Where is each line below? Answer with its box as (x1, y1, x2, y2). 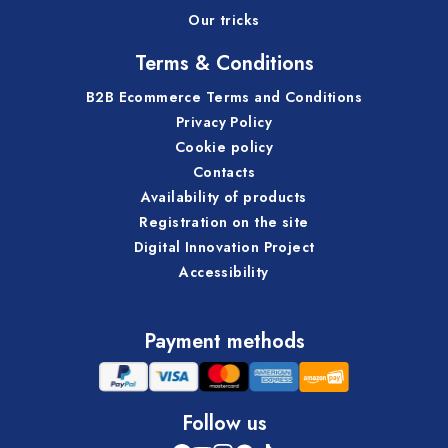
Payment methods (143, 326, 305, 356)
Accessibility (179, 261, 269, 282)
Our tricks (188, 9, 260, 30)
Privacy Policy (176, 111, 272, 132)
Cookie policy (174, 136, 274, 157)
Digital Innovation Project (133, 236, 315, 257)
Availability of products (141, 186, 307, 207)
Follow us (181, 408, 267, 438)
